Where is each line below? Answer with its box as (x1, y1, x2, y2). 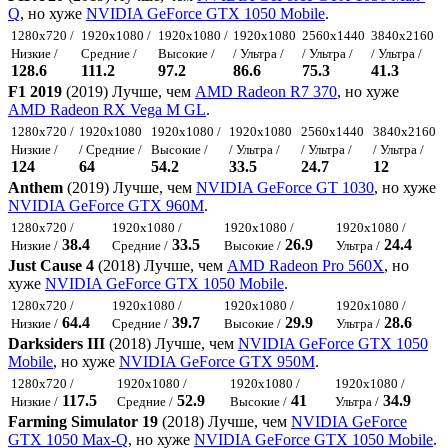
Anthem (8, 179, 63, 197)
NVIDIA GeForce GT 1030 (196, 179, 374, 197)
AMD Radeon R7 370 (195, 83, 337, 101)
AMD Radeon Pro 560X (227, 257, 384, 275)
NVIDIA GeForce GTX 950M (119, 353, 315, 371)
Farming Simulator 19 (8, 413, 158, 431)
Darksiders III (8, 335, 105, 353)
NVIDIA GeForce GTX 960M (8, 197, 204, 215)
